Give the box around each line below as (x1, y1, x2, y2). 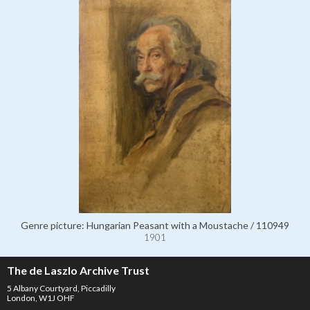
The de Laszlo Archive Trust (7, 263, 149, 277)
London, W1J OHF (7, 292, 75, 303)
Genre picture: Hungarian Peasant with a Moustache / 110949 (21, 219, 289, 231)
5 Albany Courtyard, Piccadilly (7, 282, 116, 293)
